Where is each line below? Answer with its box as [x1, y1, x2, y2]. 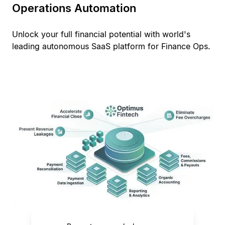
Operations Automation [12, 2, 136, 15]
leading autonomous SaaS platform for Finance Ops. [12, 41, 210, 52]
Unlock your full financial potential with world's [12, 29, 190, 40]
